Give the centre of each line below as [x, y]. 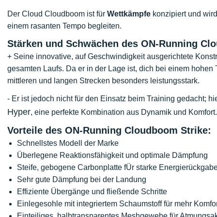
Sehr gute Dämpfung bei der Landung [82, 179]
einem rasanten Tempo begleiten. [64, 26]
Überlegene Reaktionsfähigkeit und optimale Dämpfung [112, 155]
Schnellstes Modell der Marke [68, 143]
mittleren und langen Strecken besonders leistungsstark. [103, 81]
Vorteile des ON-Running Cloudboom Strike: [109, 130]
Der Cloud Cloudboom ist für [57, 14]
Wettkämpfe [129, 14]
